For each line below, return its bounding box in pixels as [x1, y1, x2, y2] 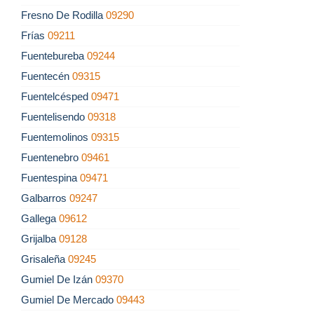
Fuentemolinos [21, 131, 91, 144]
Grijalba [21, 233, 59, 245]
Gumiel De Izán [21, 273, 95, 286]
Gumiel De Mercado [21, 294, 116, 306]
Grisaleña [21, 253, 68, 266]
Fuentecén [21, 70, 72, 83]
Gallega [21, 212, 59, 225]
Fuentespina [21, 172, 80, 184]
